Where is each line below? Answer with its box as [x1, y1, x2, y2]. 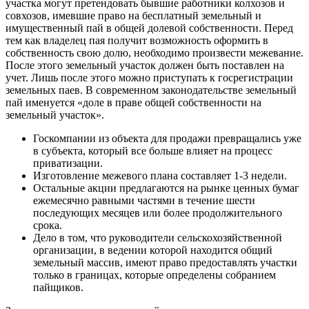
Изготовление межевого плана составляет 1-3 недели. [33, 169, 287, 181]
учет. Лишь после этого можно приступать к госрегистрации [6, 71, 293, 83]
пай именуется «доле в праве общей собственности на [6, 96, 261, 108]
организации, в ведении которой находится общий [33, 243, 272, 256]
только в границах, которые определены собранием [33, 268, 276, 281]
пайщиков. [33, 281, 83, 293]
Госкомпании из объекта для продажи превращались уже [33, 132, 301, 144]
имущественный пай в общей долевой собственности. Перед [6, 21, 293, 34]
